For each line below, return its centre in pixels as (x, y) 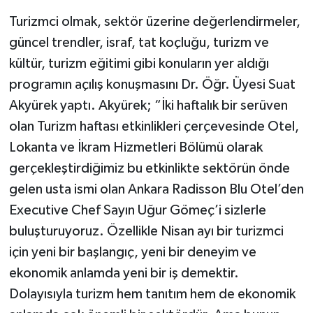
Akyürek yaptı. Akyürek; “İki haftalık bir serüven (148, 106)
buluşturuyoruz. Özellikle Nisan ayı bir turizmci (146, 232)
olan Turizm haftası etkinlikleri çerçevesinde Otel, (154, 127)
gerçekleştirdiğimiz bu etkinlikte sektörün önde (149, 169)
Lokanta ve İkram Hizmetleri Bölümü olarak (136, 148)
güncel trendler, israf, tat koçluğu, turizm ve (139, 43)
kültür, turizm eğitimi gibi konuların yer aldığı (139, 64)
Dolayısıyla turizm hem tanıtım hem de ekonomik (152, 294)
